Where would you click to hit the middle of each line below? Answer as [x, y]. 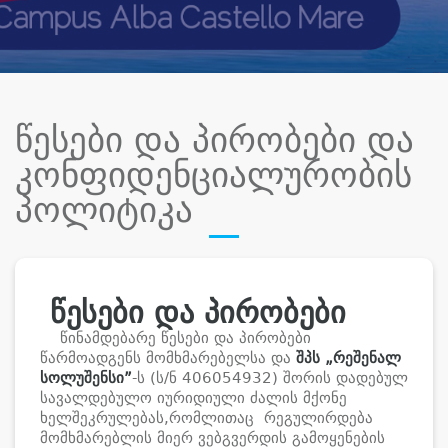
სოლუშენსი [82, 378]
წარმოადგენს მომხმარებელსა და [168, 358]
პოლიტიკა [104, 210]
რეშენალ [367, 358]
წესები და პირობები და [214, 140]
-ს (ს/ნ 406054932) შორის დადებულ [270, 378]
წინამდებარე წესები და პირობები [175, 338]
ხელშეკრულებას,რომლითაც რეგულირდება [206, 418]
